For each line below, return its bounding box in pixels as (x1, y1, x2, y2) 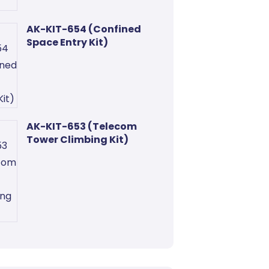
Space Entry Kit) (26, 35, 108, 49)
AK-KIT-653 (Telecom (26, 119, 137, 133)
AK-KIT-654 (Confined (26, 22, 141, 36)
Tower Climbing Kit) (26, 133, 128, 147)
